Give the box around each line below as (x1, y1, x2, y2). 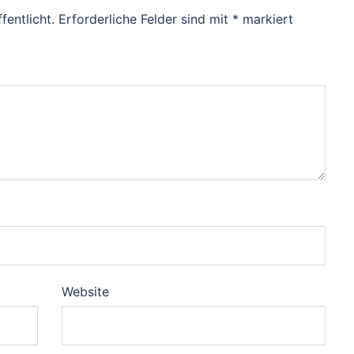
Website (61, 284, 109, 299)
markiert (239, 11, 293, 27)
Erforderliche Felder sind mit (58, 11, 232, 27)
